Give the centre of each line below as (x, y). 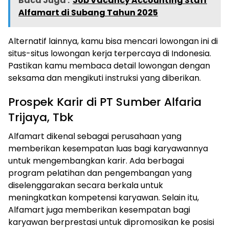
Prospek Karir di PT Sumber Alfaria (105, 102)
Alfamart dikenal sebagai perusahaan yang (95, 136)
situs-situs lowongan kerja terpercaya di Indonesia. (110, 53)
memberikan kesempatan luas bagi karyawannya (108, 148)
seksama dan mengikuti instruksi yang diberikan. (105, 78)
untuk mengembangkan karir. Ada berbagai (96, 161)
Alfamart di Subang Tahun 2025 (88, 12)
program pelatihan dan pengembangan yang (100, 173)
